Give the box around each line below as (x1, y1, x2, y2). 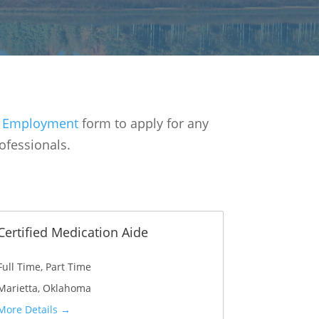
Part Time (46, 260, 92, 274)
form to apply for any (78, 115, 209, 132)
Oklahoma (43, 281, 92, 296)
